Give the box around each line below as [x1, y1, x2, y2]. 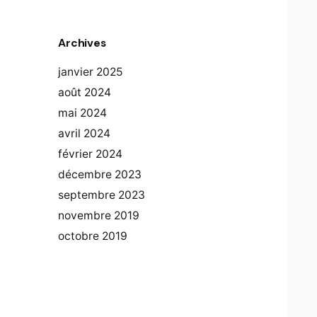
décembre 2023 [58, 167, 142, 181]
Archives [58, 35, 106, 50]
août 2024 [58, 85, 111, 99]
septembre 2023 [58, 188, 145, 202]
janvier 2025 [58, 64, 123, 79]
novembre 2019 [58, 208, 139, 222]
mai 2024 [58, 105, 107, 120]
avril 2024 [58, 126, 110, 140]
